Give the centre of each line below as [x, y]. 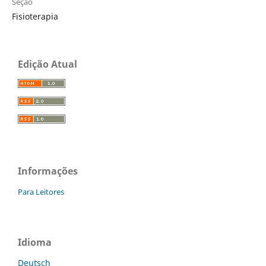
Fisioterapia [35, 16]
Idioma [35, 242]
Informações [48, 171]
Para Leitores [41, 191]
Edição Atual [47, 64]
